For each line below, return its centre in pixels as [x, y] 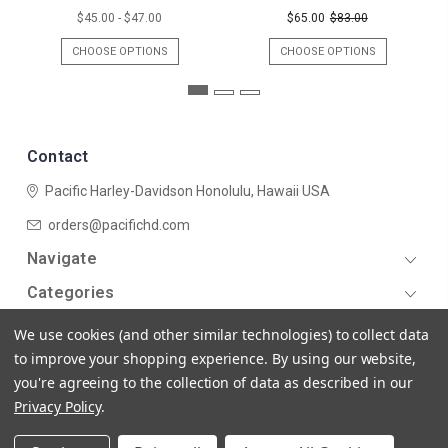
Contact [57, 156]
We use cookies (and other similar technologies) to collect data [221, 334]
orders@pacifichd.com [118, 224]
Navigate [61, 258]
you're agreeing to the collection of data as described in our [213, 382]
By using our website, [344, 358]
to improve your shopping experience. [143, 358]
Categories [70, 292]
